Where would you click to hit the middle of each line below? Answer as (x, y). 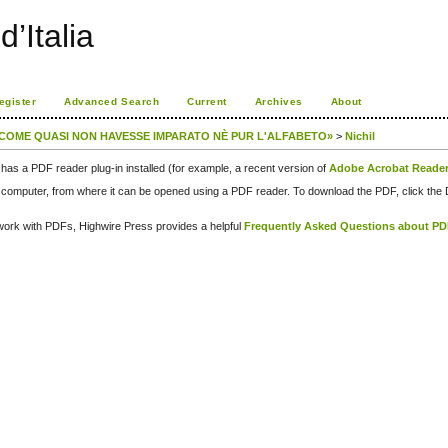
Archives (278, 101)
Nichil (360, 136)
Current (207, 101)
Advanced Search (112, 101)
